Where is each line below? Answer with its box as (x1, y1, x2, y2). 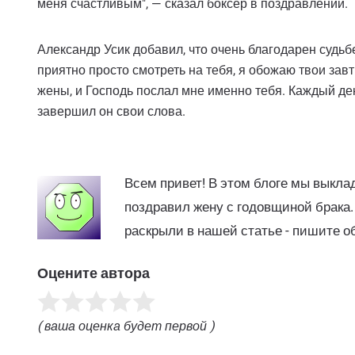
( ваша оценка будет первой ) (37, 318, 215, 334)
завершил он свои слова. (37, 103, 185, 119)
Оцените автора (37, 264, 150, 281)
